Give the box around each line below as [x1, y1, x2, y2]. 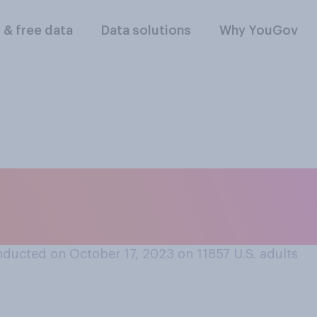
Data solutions [101, 24, 192, 37]
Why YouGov [219, 24, 299, 37]
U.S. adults [234, 248, 298, 260]
